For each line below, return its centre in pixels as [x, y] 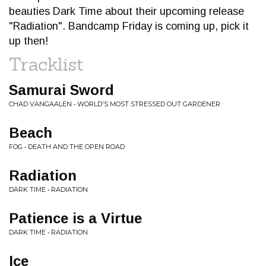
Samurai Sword [61, 90]
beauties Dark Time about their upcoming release [126, 11]
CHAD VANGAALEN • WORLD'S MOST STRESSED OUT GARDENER [115, 104]
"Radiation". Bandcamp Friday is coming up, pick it [129, 26]
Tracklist [46, 64]
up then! [28, 41]
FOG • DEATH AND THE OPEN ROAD [67, 147]
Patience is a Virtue [75, 218]
